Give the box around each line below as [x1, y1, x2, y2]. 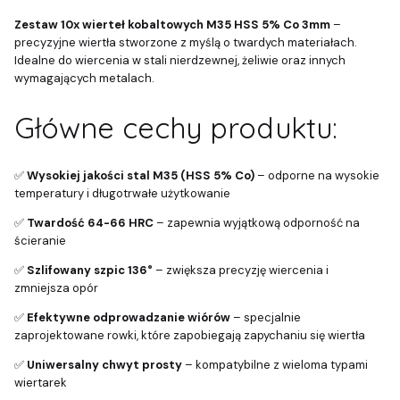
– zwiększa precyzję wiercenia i [153, 262, 329, 279]
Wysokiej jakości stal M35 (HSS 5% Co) [27, 168, 254, 184]
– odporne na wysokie [254, 168, 379, 184]
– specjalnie [230, 310, 301, 326]
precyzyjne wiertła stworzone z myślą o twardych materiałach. [14, 35, 357, 51]
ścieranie [14, 233, 66, 249]
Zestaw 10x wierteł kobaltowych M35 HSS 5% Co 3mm [14, 17, 330, 33]
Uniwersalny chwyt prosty [27, 357, 182, 373]
